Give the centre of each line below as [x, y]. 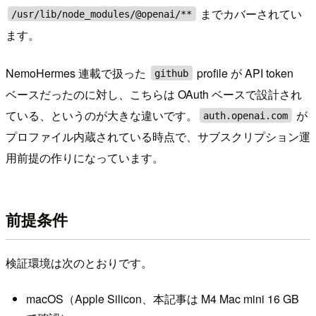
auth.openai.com [246, 115]
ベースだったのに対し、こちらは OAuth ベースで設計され [154, 94]
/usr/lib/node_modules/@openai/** [102, 14]
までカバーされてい [250, 13]
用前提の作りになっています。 [85, 157]
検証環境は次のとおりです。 [79, 262]
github [172, 73]
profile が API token [244, 73]
